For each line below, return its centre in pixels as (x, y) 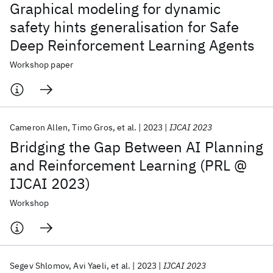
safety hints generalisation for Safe (124, 27)
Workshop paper (42, 65)
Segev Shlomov (40, 266)
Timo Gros (92, 127)
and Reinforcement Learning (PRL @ (128, 165)
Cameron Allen (39, 127)
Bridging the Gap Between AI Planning (136, 147)
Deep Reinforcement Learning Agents (132, 45)
